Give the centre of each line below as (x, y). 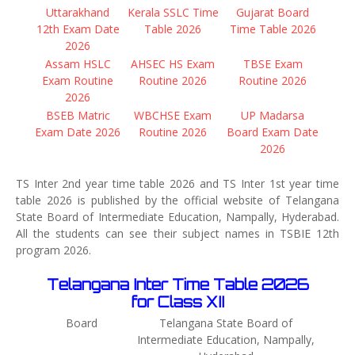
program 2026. (53, 250)
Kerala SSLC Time (173, 12)
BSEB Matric (78, 115)
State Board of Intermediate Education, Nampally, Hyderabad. (177, 217)
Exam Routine (78, 80)
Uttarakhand (78, 12)
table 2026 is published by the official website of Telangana (177, 200)
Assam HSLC (78, 64)
